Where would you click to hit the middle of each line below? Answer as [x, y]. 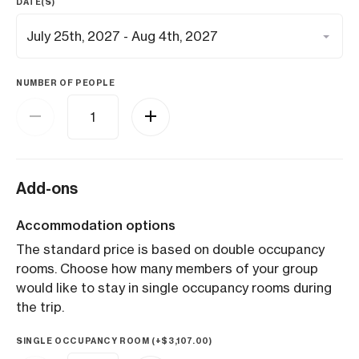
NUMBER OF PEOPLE [66, 83]
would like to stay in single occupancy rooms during [174, 288]
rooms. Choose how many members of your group [167, 268]
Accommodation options [96, 225]
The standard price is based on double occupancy [170, 249]
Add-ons [47, 188]
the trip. [40, 307]
